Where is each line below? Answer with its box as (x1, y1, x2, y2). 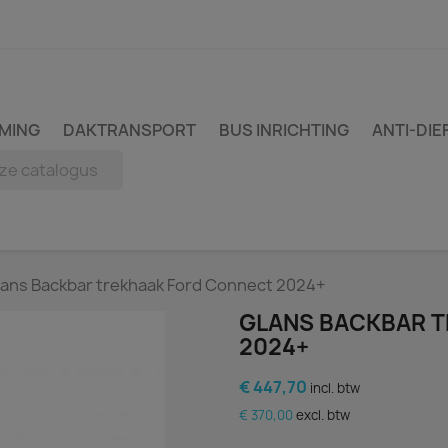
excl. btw (296, 406, 350, 424)
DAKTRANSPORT (63, 119, 196, 141)
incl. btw (310, 379, 360, 397)
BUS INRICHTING (219, 119, 349, 141)
